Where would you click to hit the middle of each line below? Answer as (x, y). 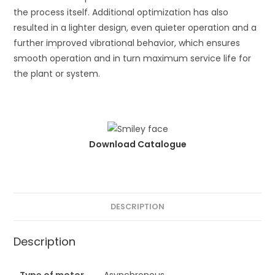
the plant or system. (57, 73)
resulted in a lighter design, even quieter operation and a (135, 27)
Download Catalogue (137, 145)
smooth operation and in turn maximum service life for (133, 58)
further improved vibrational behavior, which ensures (127, 43)
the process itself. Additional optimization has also (121, 12)
